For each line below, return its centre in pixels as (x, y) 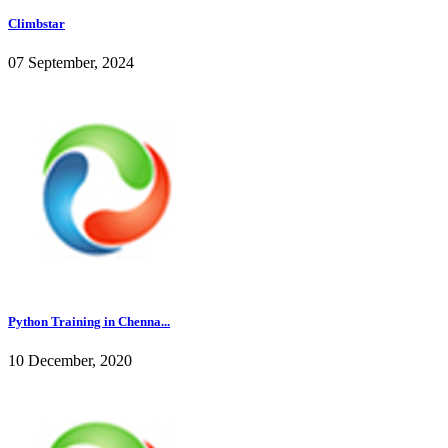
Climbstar (36, 24)
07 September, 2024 (71, 63)
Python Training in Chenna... (89, 321)
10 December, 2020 (70, 360)
